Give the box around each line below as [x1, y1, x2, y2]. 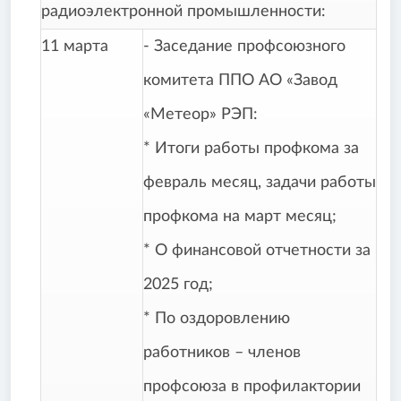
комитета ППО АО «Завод [143, 73, 337, 90]
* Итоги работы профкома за [143, 141, 359, 158]
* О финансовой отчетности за [143, 243, 371, 260]
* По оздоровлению [143, 311, 290, 328]
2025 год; [143, 277, 213, 294]
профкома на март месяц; [143, 209, 337, 226]
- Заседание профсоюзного [143, 38, 346, 55]
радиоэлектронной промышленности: [41, 4, 326, 21]
